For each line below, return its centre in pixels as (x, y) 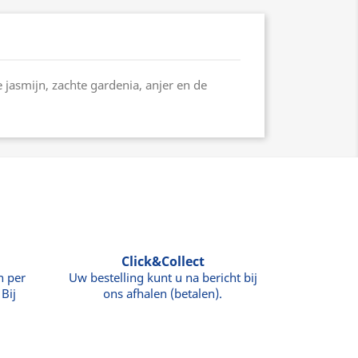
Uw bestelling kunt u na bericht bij (163, 277)
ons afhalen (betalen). (163, 293)
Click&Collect (163, 261)
